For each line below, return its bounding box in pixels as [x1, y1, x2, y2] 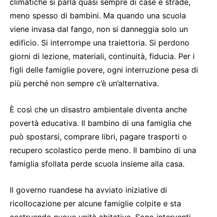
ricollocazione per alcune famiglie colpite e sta [10, 198, 181, 208]
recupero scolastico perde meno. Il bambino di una [10, 145, 196, 155]
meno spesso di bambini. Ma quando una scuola [10, 10, 186, 20]
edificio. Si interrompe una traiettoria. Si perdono [10, 37, 189, 47]
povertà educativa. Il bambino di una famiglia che [10, 118, 191, 128]
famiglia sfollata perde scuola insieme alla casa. [10, 158, 185, 169]
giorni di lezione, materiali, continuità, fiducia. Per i [10, 51, 195, 61]
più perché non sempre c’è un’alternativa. [10, 78, 159, 88]
